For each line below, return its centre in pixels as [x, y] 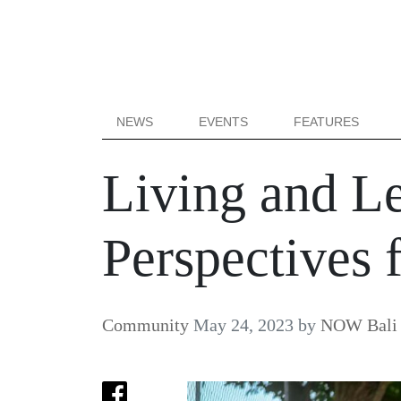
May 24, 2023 [243, 325]
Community [145, 325]
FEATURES [327, 122]
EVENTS [224, 122]
